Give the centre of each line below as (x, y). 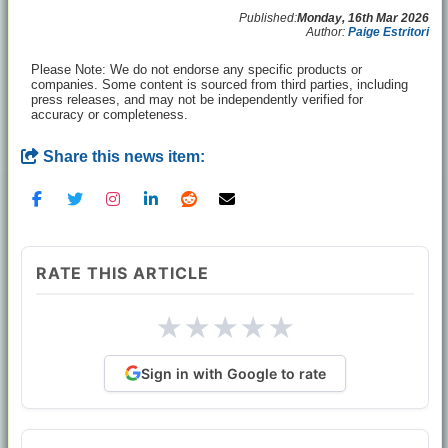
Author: (327, 32)
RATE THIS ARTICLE (122, 273)
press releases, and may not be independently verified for (197, 100)
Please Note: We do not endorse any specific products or (196, 70)
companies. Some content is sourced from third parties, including (219, 85)
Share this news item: (122, 157)
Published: (268, 18)
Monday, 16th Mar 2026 (363, 18)
